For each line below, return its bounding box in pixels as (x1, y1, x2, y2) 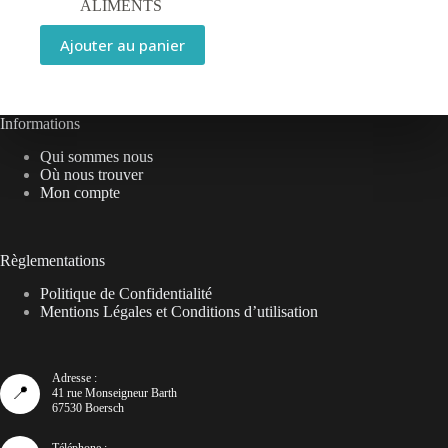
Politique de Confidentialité (40, 285, 212, 302)
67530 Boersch (52, 401, 124, 415)
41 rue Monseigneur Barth (52, 386, 177, 400)
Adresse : (52, 371, 97, 385)
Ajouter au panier (60, 35, 185, 56)
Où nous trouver (40, 166, 143, 184)
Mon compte (40, 184, 120, 202)
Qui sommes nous (40, 148, 153, 166)
